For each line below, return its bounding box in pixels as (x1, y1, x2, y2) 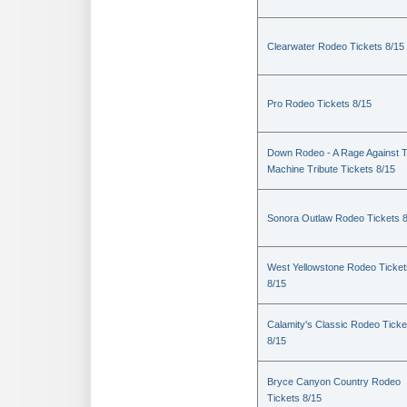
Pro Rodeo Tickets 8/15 (267, 98, 372, 109)
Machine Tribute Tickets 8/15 (267, 164, 395, 174)
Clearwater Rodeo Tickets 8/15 (267, 41, 404, 52)
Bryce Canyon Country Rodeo (267, 376, 401, 387)
